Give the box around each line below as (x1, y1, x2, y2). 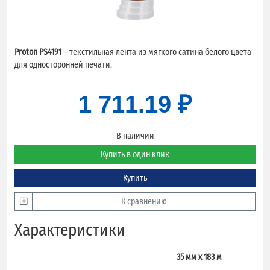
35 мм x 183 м (176, 252, 222, 262)
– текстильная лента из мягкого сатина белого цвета (61, 47, 251, 57)
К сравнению (121, 196, 167, 207)
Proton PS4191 (14, 47, 61, 57)
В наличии (116, 131, 154, 141)
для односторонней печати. (14, 60, 112, 70)
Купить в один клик (101, 149, 169, 160)
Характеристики (14, 221, 125, 240)
